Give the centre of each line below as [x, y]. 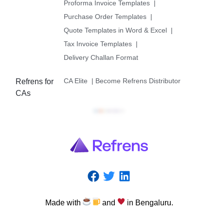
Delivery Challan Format [101, 57]
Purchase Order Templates [105, 16]
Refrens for [35, 81]
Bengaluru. [154, 202]
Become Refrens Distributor [138, 81]
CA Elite [76, 81]
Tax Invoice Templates [98, 44]
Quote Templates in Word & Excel [116, 30]
